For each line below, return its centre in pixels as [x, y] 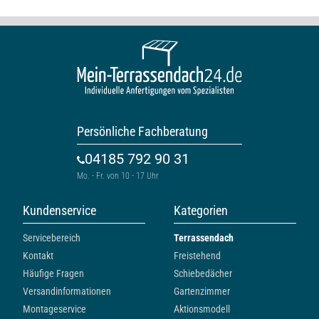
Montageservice [54, 309]
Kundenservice [59, 210]
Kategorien [201, 210]
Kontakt [38, 255]
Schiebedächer [203, 273]
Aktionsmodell [202, 309]
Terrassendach [204, 237]
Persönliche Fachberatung [142, 131]
